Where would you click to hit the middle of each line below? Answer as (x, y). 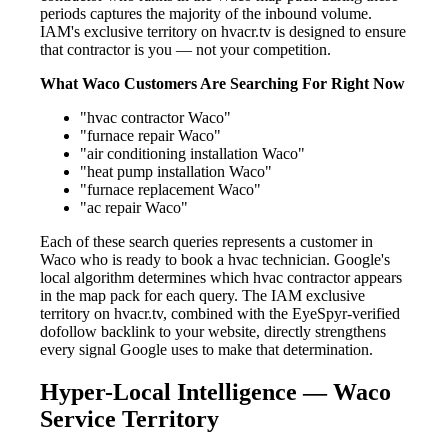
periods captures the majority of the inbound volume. (206, 13)
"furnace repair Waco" (150, 135)
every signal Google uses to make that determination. (206, 349)
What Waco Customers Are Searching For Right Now (222, 83)
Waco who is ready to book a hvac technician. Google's (215, 259)
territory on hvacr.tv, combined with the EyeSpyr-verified (220, 313)
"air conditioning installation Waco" (192, 153)
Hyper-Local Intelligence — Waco (215, 391)
